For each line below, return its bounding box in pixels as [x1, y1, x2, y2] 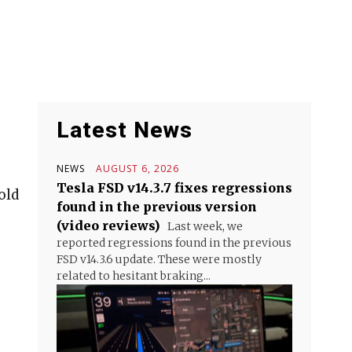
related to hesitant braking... [57, 269, 211, 283]
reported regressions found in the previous [57, 236, 291, 250]
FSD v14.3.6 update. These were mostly [57, 252, 262, 266]
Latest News [57, 117, 192, 143]
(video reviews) [57, 218, 160, 233]
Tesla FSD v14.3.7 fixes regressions [57, 180, 292, 196]
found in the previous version [57, 199, 257, 214]
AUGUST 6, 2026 [96, 162, 179, 175]
